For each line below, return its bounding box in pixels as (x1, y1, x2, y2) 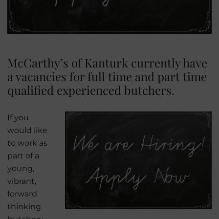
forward (7, 189, 37, 198)
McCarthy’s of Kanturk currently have (7, 54, 207, 70)
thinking (7, 201, 41, 211)
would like (7, 125, 47, 135)
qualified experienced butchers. (7, 82, 175, 98)
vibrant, (7, 176, 36, 186)
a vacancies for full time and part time (7, 68, 207, 84)
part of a (7, 151, 39, 160)
